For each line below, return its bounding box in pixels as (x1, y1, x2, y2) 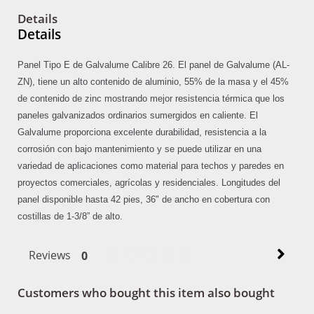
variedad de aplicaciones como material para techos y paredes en (18, 161, 284, 171)
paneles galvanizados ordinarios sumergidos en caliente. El (18, 110, 258, 121)
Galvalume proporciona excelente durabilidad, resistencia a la (18, 127, 266, 137)
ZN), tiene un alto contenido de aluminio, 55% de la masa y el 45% (18, 76, 289, 87)
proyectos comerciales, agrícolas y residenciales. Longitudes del (18, 177, 280, 188)
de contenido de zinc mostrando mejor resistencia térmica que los (18, 93, 285, 104)
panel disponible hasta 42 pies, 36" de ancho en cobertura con (18, 194, 270, 205)
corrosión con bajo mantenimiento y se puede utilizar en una (18, 144, 261, 154)
